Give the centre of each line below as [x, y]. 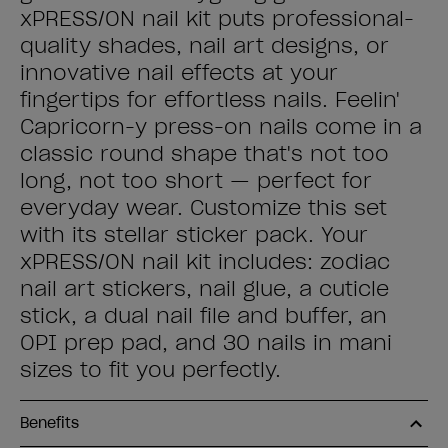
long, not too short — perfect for [196, 181]
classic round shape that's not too [204, 154]
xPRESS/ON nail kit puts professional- [217, 19]
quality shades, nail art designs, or [204, 46]
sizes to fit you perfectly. [150, 370]
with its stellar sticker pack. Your [194, 235]
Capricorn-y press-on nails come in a [221, 127]
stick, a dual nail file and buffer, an [203, 316]
